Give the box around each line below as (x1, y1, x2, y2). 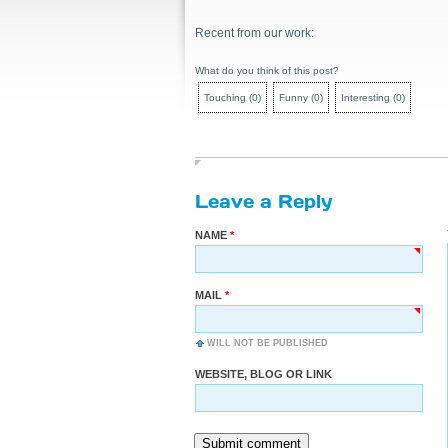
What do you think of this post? (195, 65, 339, 76)
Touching (204, 92, 246, 103)
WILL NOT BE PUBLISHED (207, 338, 328, 348)
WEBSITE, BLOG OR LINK (195, 368, 332, 380)
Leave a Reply (195, 190, 332, 211)
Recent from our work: (195, 26, 314, 40)
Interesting (341, 92, 390, 103)
